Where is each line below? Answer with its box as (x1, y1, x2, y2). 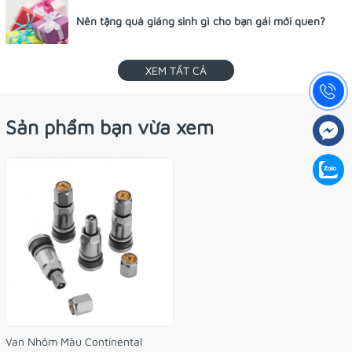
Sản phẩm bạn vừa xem (5, 115, 214, 139)
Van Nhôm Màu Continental (5, 334, 142, 348)
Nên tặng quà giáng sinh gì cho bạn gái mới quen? (76, 14, 325, 28)
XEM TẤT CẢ (145, 64, 207, 78)
